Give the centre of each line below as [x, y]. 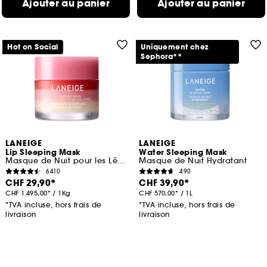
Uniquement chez [175, 47]
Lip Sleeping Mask [43, 153]
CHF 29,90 [28, 183]
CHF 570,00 [157, 193]
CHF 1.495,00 [27, 193]
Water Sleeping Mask [183, 153]
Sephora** [162, 57]
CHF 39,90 [162, 183]
